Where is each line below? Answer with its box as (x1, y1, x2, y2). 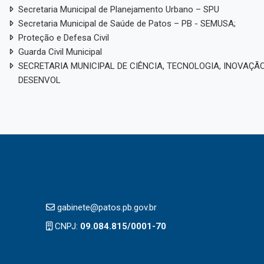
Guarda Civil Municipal (18, 46, 102, 57)
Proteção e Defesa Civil (18, 32, 109, 43)
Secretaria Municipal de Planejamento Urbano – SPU (18, 4, 219, 15)
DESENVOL (18, 74, 61, 85)
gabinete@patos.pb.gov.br (55, 202, 157, 213)
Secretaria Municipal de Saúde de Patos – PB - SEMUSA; (18, 18, 236, 29)
